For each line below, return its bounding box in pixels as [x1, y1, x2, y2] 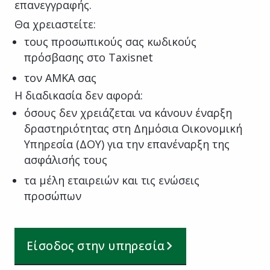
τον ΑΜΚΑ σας [24, 70, 96, 85]
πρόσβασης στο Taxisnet [24, 49, 153, 64]
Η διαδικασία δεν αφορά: [14, 87, 143, 102]
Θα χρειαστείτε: [14, 16, 96, 31]
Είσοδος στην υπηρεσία [27, 237, 165, 254]
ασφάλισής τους [24, 152, 107, 167]
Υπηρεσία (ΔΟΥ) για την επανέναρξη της [24, 136, 230, 151]
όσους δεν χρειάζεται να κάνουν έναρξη [24, 105, 232, 120]
